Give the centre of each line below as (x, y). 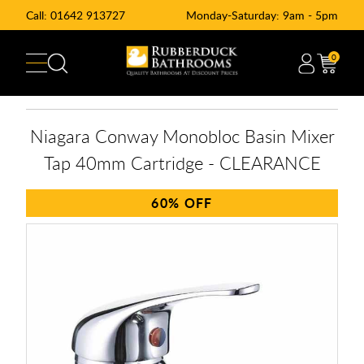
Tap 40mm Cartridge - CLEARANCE (182, 162)
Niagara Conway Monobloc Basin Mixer (182, 136)
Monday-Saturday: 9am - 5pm (262, 15)
